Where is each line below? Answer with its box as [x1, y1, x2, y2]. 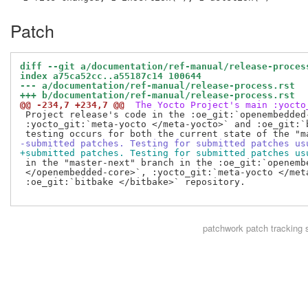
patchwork [202, 221, 243, 235]
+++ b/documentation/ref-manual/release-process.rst [20, 90, 295, 101]
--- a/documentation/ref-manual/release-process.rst [20, 80, 295, 91]
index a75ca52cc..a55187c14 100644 [20, 71, 201, 82]
